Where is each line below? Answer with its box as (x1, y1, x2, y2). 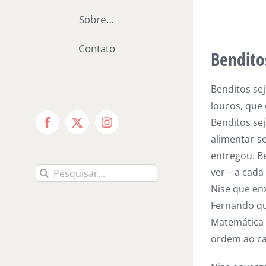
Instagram (106, 121, 149, 132)
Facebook (46, 121, 88, 132)
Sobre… (79, 12, 114, 26)
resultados (35, 182, 83, 195)
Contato (78, 41, 115, 55)
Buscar (35, 165, 66, 179)
